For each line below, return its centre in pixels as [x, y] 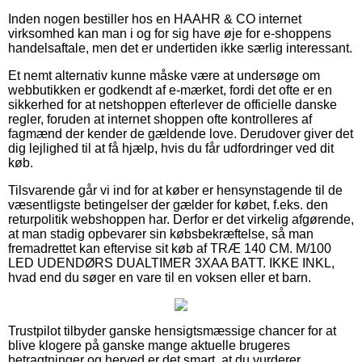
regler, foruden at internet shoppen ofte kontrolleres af [160, 119]
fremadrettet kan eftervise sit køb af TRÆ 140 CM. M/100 [170, 248]
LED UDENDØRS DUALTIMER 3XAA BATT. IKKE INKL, [171, 263]
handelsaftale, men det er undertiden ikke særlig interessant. [180, 48]
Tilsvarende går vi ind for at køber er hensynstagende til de [175, 190]
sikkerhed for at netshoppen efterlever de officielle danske [173, 104]
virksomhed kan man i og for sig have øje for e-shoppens [170, 33]
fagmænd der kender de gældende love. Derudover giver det [181, 133]
